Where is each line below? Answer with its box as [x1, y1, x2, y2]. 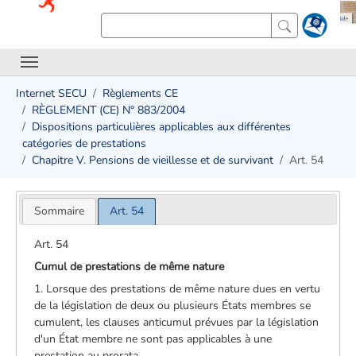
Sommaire [33, 203, 84, 219]
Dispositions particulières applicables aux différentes [32, 119, 291, 134]
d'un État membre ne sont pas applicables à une [34, 331, 273, 346]
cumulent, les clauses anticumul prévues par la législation [34, 314, 319, 330]
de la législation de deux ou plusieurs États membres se [34, 297, 311, 313]
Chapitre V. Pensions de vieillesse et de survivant [32, 153, 273, 168]
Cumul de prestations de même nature [34, 258, 225, 274]
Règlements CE [103, 86, 178, 101]
